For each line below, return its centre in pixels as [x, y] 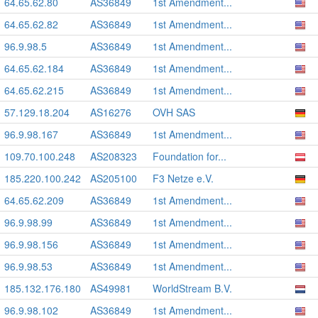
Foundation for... [190, 156]
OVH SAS [174, 112]
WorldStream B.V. [192, 288]
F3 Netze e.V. [183, 178]
